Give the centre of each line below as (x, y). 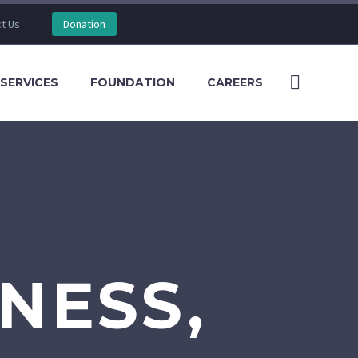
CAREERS (235, 82)
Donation (84, 24)
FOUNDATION (133, 82)
